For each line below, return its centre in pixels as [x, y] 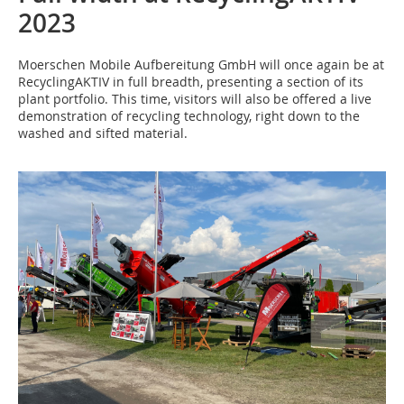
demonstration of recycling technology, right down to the [189, 116]
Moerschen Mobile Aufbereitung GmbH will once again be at [201, 64]
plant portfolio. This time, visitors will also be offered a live [195, 99]
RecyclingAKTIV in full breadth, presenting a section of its [191, 82]
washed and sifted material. [103, 133]
